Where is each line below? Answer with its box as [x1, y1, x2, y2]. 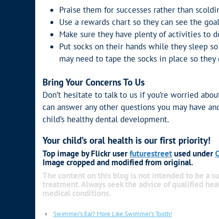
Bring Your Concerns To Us [43, 76, 145, 88]
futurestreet [130, 148, 172, 159]
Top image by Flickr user [43, 148, 130, 159]
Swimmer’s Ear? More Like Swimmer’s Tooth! [53, 209, 172, 218]
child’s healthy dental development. [43, 113, 169, 125]
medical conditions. [43, 187, 111, 198]
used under [172, 148, 215, 159]
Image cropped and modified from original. [43, 157, 193, 168]
